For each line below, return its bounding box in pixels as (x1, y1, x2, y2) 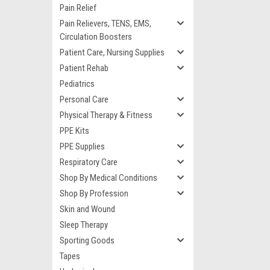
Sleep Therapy (60, 219, 108, 230)
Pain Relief (60, 2, 96, 13)
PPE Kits (60, 125, 89, 136)
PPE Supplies (60, 141, 105, 152)
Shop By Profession (60, 188, 128, 199)
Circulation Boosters (60, 31, 132, 42)
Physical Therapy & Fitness (60, 110, 152, 121)
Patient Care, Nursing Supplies (60, 47, 165, 58)
